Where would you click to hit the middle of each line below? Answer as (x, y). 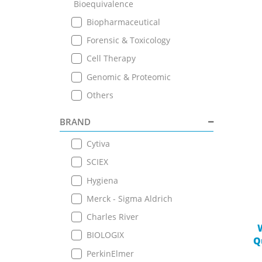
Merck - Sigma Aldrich (130, 198)
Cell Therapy (111, 58)
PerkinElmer (110, 253)
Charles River (113, 217)
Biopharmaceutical (123, 22)
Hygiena (102, 180)
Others (100, 95)
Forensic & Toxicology (128, 40)
